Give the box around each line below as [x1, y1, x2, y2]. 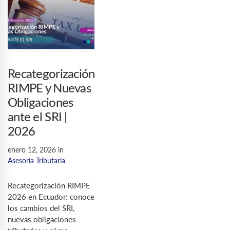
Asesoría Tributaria [8, 156, 65, 165]
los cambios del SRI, [8, 203, 74, 213]
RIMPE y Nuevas [8, 83, 91, 95]
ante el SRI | [8, 111, 67, 124]
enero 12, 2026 [8, 145, 56, 155]
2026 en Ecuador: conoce [8, 192, 94, 202]
